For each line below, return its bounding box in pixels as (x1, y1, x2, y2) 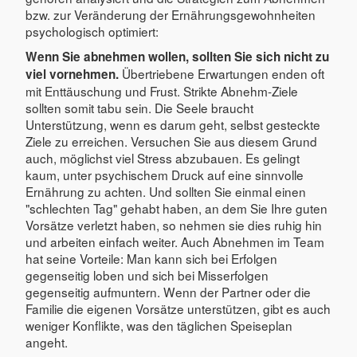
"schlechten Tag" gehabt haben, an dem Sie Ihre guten (25, 198, 328, 217)
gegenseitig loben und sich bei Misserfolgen (25, 265, 269, 284)
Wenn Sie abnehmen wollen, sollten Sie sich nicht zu (25, 47, 329, 65)
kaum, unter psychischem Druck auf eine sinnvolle (25, 165, 304, 183)
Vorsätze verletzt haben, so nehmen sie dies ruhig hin (25, 215, 322, 233)
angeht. (25, 332, 68, 351)
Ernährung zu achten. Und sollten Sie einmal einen (25, 182, 306, 200)
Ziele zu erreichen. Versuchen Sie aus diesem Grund (25, 131, 317, 150)
